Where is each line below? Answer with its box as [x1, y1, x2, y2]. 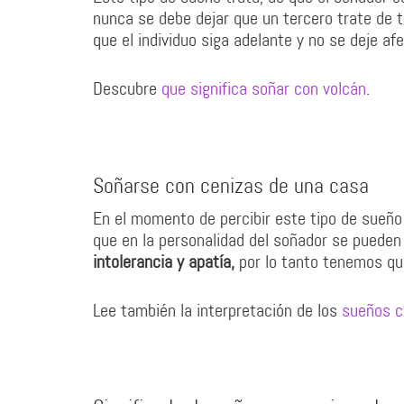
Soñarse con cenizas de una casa [93, 172, 369, 200]
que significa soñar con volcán [161, 77, 366, 100]
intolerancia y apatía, [93, 250, 234, 273]
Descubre [93, 77, 161, 100]
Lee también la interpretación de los [93, 298, 342, 322]
